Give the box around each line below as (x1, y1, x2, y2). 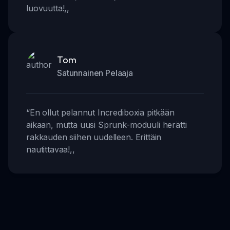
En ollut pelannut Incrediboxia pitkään (29, 107, 175, 118)
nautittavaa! (26, 144, 70, 155)
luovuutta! (26, 3, 65, 13)
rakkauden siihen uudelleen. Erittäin (26, 131, 162, 142)
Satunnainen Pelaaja (57, 67, 133, 78)
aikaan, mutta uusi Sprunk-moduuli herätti (26, 119, 187, 130)
